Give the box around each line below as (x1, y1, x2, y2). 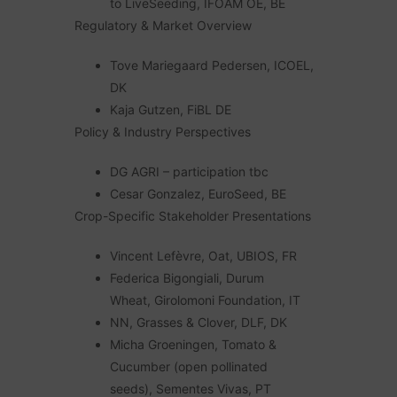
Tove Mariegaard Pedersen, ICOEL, (110, 58, 314, 74)
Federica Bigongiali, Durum (110, 270, 264, 286)
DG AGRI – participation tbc (110, 164, 269, 180)
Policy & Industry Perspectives (74, 124, 251, 140)
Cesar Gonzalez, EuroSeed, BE (110, 186, 286, 202)
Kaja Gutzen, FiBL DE (110, 102, 231, 118)
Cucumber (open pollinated (110, 359, 268, 375)
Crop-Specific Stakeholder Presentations (74, 208, 311, 224)
